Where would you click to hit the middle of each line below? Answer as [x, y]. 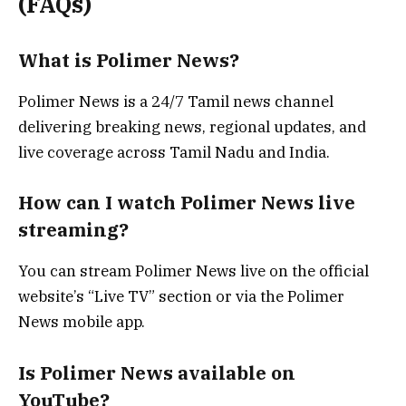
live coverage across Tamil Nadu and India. [174, 152]
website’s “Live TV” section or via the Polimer [181, 296]
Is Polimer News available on [157, 372]
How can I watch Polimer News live [187, 203]
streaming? [73, 230]
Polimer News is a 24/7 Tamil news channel [176, 101]
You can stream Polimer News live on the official [193, 271]
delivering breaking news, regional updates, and [192, 126]
